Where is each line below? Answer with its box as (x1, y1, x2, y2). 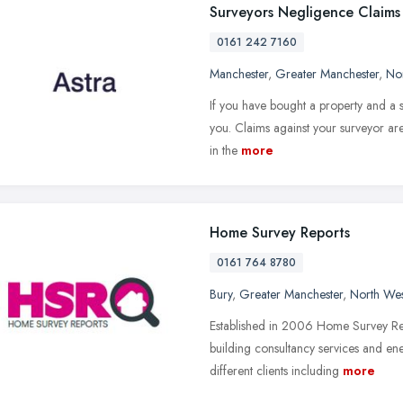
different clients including (210, 361, 339, 380)
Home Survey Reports (210, 221, 350, 243)
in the (210, 140, 237, 159)
